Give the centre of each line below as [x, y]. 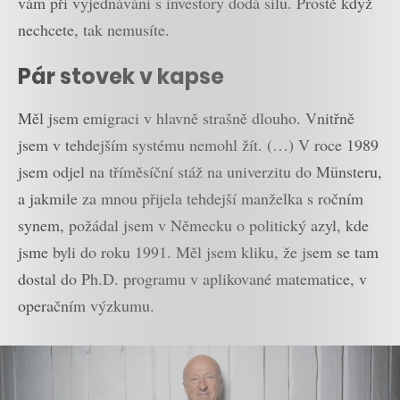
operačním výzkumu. [86, 305]
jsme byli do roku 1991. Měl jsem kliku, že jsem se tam [198, 251]
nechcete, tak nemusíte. [94, 29]
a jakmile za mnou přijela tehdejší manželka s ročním [191, 198]
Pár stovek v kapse [121, 77]
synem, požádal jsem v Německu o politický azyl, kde [193, 225]
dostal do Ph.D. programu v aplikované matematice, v [192, 278]
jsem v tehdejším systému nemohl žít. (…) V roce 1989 [198, 144]
